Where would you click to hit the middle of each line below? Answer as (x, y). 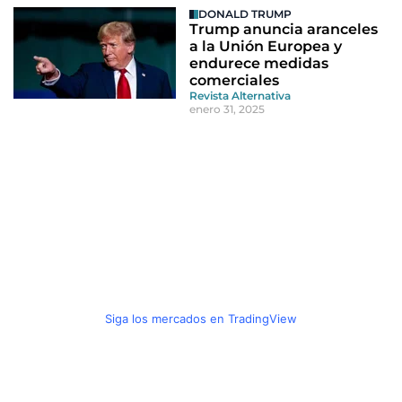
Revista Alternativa (240, 96)
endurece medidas (259, 63)
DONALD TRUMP (245, 14)
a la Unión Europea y (266, 46)
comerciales (235, 80)
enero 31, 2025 (227, 109)
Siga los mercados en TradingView (201, 319)
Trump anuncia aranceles (284, 29)
